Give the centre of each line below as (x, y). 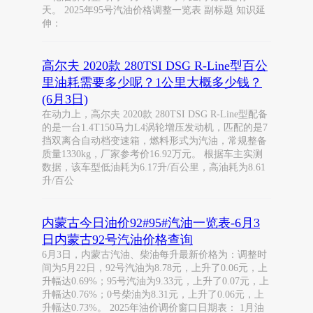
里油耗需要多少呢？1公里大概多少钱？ (152, 82)
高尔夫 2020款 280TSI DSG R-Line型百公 (155, 66)
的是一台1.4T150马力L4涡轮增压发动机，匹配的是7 (155, 128)
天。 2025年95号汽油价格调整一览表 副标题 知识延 (154, 10)
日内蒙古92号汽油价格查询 (117, 240)
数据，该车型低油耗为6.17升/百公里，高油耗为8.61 (154, 167)
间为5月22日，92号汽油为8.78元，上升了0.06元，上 (155, 268)
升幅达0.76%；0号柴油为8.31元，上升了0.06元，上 (153, 294)
